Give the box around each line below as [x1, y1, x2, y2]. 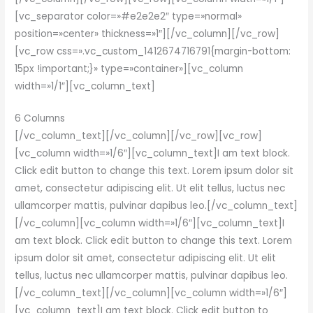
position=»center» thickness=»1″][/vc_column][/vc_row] [15, 27, 280, 41]
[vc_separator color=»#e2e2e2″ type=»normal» [15, 9, 242, 23]
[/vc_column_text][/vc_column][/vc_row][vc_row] [15, 129, 263, 143]
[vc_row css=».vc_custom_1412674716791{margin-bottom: [15, 44, 291, 58]
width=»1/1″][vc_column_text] [15, 79, 156, 93]
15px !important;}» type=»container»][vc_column [15, 61, 244, 75]
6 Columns [15, 112, 66, 126]
